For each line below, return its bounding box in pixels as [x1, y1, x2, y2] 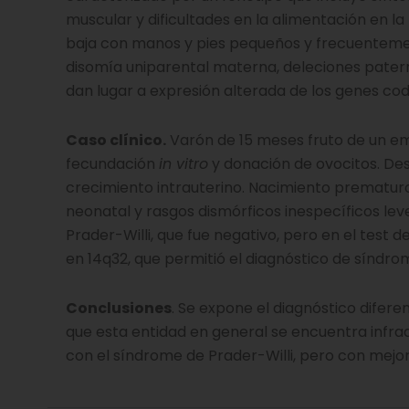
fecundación [66, 153, 159, 174]
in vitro [159, 153, 208, 174]
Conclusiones [66, 298, 172, 319]
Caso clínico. [66, 130, 166, 151]
